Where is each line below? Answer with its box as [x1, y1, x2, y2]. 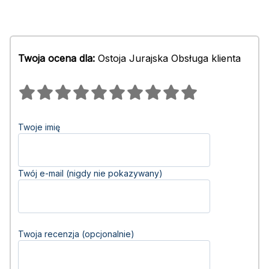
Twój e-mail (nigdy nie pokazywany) [18, 168, 163, 178]
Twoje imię [18, 122, 60, 132]
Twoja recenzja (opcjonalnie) [18, 229, 134, 239]
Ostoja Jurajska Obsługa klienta [95, 52, 241, 64]
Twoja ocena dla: [18, 52, 95, 64]
